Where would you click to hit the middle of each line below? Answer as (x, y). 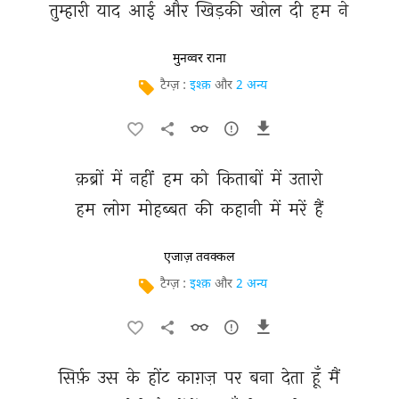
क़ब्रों (91, 179)
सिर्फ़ (77, 377)
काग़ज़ (199, 377)
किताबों (242, 179)
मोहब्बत (164, 209)
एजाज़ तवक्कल (199, 257)
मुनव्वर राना (199, 59)
